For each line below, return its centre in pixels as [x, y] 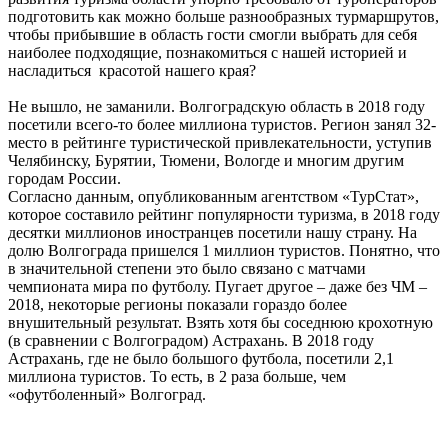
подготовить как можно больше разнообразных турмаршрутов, [223, 16]
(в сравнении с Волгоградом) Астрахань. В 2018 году [191, 340]
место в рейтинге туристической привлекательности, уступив [220, 142]
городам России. [64, 178]
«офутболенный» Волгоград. [107, 394]
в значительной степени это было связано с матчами [187, 268]
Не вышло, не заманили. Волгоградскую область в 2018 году [216, 106]
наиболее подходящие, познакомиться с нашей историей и [207, 52]
